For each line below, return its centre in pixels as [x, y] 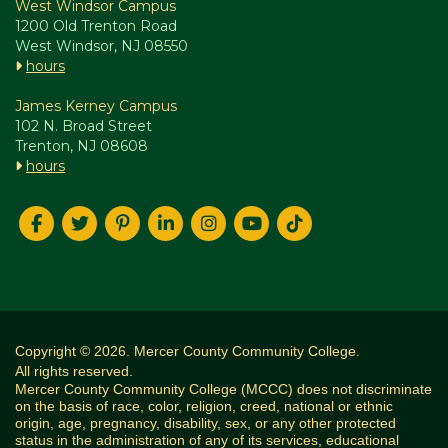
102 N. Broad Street [83, 125]
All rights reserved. [74, 370]
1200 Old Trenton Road [96, 25]
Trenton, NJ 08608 [81, 145]
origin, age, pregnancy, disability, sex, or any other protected [205, 422]
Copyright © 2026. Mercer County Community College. [187, 350]
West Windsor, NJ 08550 [101, 45]
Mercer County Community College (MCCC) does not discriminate [223, 388]
